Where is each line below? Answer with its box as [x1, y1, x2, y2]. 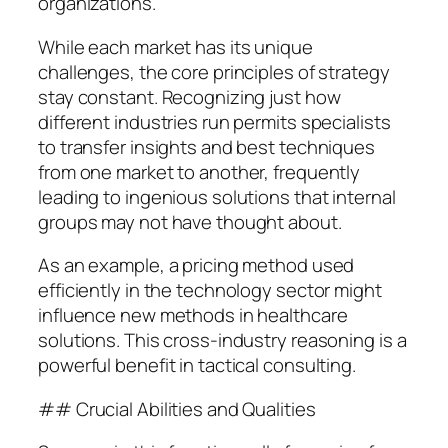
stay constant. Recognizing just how [38, 83, 341, 110]
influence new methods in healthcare [38, 302, 348, 329]
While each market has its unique [38, 33, 313, 60]
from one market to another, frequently [38, 158, 361, 185]
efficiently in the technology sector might [38, 277, 382, 304]
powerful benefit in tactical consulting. [38, 352, 356, 379]
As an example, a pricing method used [38, 252, 355, 279]
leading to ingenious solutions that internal [38, 183, 396, 210]
